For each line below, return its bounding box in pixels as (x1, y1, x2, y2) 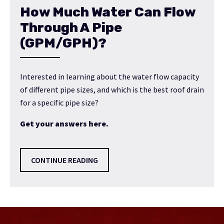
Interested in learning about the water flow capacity (20, 71, 199, 81)
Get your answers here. (20, 118, 108, 128)
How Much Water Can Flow (20, 3, 195, 20)
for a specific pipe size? (20, 97, 98, 107)
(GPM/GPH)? (20, 34, 106, 51)
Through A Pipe (20, 19, 122, 35)
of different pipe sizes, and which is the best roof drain (20, 84, 204, 94)
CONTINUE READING (31, 154, 98, 165)
